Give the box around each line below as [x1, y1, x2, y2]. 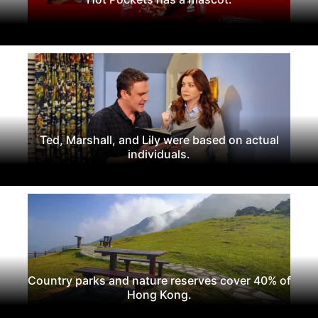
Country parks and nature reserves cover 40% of [27, 273, 291, 287]
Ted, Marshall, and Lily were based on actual [39, 132, 279, 147]
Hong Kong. [126, 287, 192, 302]
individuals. [128, 146, 190, 161]
